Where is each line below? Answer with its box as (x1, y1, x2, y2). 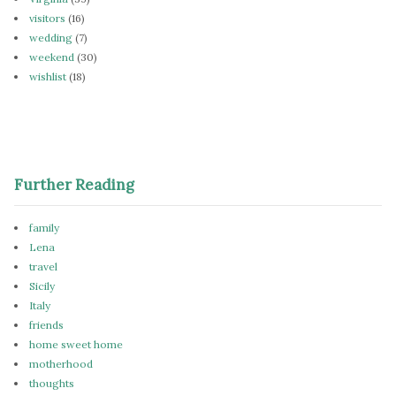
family (29, 220, 59, 234)
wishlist (29, 69, 66, 83)
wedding (29, 30, 72, 44)
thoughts (29, 376, 74, 390)
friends (29, 317, 64, 331)
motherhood (29, 356, 93, 370)
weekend (29, 49, 74, 64)
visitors (29, 11, 65, 25)
